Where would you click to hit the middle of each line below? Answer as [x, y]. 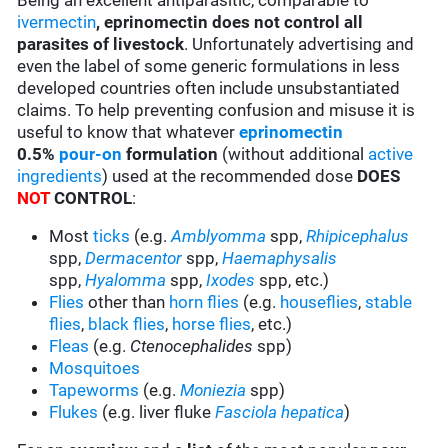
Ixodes [231, 280]
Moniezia [213, 390]
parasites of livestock [101, 44]
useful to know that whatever [128, 132]
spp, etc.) [292, 280]
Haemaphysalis [280, 258]
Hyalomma [126, 280]
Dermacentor [134, 258]
